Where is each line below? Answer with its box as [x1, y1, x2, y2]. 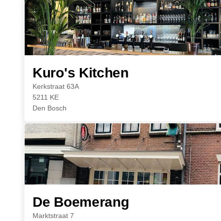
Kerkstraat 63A [33, 82, 79, 90]
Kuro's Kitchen [33, 65, 129, 80]
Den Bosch [33, 104, 67, 112]
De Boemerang [33, 194, 129, 210]
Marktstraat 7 [33, 212, 74, 220]
